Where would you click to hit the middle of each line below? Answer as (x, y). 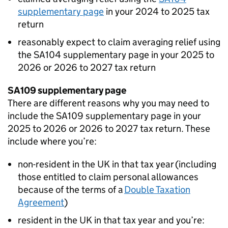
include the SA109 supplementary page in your (104, 116)
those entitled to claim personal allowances (108, 177)
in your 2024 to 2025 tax (157, 11)
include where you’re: (52, 141)
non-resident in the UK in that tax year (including (117, 164)
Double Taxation (157, 190)
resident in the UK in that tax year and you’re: (111, 220)
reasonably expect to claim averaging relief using (119, 42)
